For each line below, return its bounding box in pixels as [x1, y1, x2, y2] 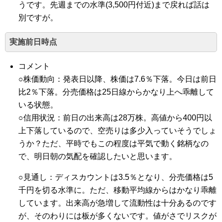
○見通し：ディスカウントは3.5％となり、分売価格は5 [18, 173, 214, 181]
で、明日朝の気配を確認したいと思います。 [18, 152, 177, 161]
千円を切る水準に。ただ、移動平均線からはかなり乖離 [18, 186, 217, 194]
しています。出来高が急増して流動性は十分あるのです [18, 199, 217, 207]
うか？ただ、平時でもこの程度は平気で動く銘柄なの [18, 139, 209, 148]
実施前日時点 [9, 37, 57, 47]
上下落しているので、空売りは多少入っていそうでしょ [18, 126, 217, 135]
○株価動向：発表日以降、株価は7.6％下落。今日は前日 [18, 75, 217, 83]
